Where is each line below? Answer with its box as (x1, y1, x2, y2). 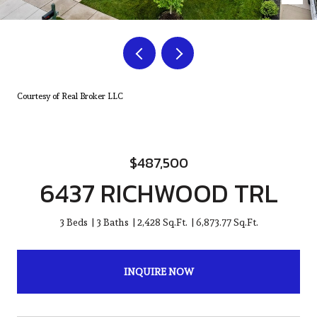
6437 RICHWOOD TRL (39, 174, 278, 212)
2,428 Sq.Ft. (137, 217, 188, 228)
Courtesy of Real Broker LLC (17, 91, 123, 101)
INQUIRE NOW (123, 265, 194, 277)
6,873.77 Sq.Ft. (195, 217, 258, 228)
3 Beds (59, 217, 88, 228)
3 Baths (96, 217, 129, 228)
